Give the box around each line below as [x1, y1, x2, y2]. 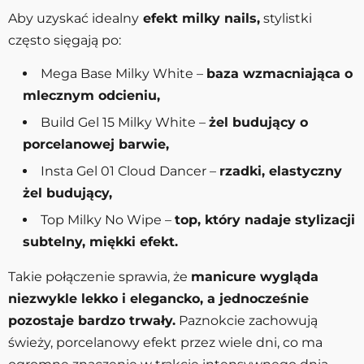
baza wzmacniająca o [206, 65, 353, 81]
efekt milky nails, [139, 10, 260, 26]
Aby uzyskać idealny [8, 10, 139, 26]
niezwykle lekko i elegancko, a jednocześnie [8, 290, 309, 306]
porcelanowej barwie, [23, 136, 169, 152]
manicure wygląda [191, 268, 318, 284]
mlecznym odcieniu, [23, 87, 160, 103]
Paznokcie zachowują [175, 312, 318, 328]
